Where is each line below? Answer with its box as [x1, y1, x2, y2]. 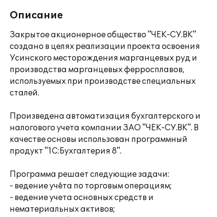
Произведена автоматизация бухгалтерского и [10, 111, 201, 121]
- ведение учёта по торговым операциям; [10, 181, 172, 191]
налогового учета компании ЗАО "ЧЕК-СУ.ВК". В [10, 123, 199, 133]
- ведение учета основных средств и [10, 193, 154, 202]
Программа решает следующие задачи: [10, 170, 170, 179]
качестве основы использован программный [10, 135, 187, 144]
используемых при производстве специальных [10, 77, 196, 86]
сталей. [10, 88, 39, 98]
